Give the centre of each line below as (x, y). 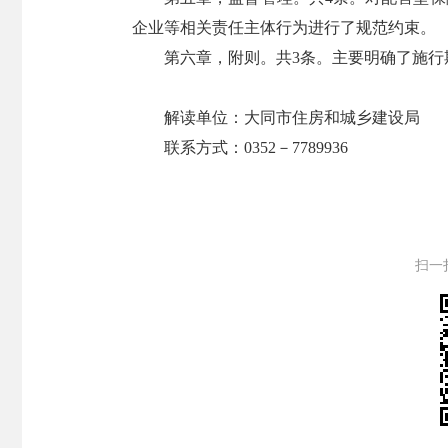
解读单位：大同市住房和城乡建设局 (292, 117)
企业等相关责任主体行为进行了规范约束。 (284, 27)
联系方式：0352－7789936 (256, 147)
